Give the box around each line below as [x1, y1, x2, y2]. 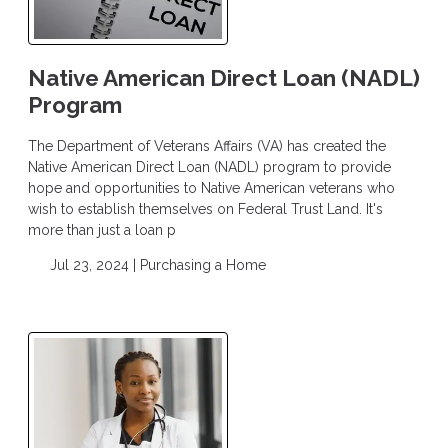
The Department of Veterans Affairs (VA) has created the [28, 138, 386, 155]
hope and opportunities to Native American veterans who [28, 180, 395, 197]
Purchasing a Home [139, 257, 266, 274]
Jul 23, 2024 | [45, 257, 140, 274]
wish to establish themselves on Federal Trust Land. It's [28, 201, 383, 218]
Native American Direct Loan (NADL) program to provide [28, 159, 391, 176]
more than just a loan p [28, 222, 176, 239]
